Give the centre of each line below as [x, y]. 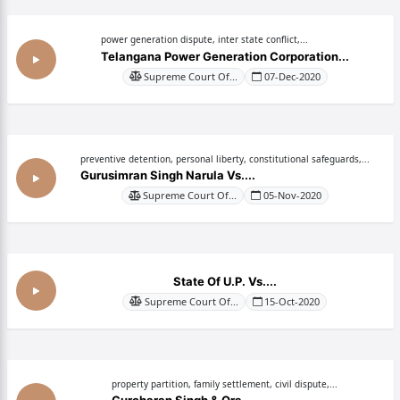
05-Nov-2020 [292, 195]
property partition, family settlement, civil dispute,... [225, 383]
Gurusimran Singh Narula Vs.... [167, 175]
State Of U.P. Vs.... [225, 281]
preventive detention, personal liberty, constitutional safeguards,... [225, 158]
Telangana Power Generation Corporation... [225, 56]
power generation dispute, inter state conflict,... [204, 39]
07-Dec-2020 [292, 76]
